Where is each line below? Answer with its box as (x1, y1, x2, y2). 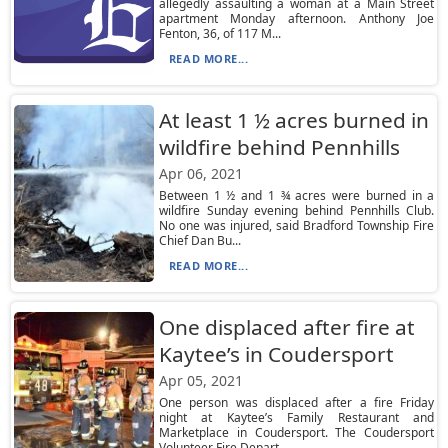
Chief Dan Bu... (158, 232, 241, 249)
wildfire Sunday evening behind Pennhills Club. (158, 202, 435, 219)
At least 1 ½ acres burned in (158, 106, 429, 134)
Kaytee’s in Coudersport (158, 340, 394, 368)
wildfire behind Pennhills (158, 133, 400, 161)
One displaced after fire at (158, 313, 415, 341)
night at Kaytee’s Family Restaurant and (158, 409, 435, 426)
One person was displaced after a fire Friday (158, 394, 435, 411)
